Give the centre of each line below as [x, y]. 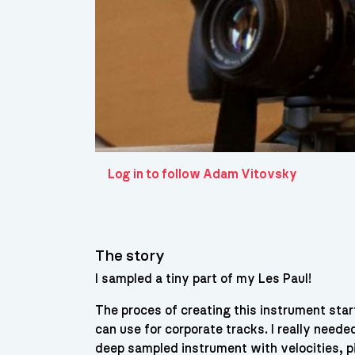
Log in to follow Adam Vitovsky [203, 174]
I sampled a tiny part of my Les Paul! [204, 279]
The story [130, 256]
